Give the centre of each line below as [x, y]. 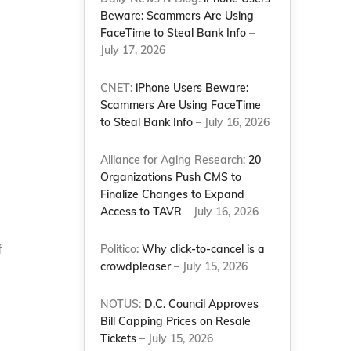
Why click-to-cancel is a [204, 249]
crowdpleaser [136, 266]
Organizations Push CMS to [171, 177]
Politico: [121, 249]
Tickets [119, 338]
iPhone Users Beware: [192, 88]
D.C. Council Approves [202, 304]
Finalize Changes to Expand [173, 194]
